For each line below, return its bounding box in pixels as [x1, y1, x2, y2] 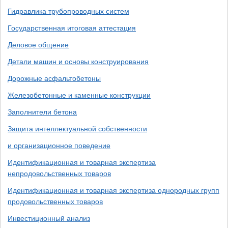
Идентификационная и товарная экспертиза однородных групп [8, 186, 219, 194]
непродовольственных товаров [8, 169, 111, 178]
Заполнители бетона [8, 108, 77, 116]
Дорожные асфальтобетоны [8, 74, 101, 82]
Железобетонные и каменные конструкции [8, 91, 151, 99]
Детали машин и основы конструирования [8, 58, 149, 66]
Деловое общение [8, 41, 69, 49]
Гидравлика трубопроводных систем [8, 7, 129, 15]
